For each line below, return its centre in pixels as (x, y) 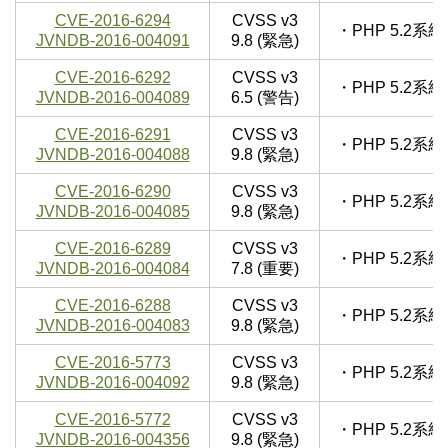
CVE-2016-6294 (112, 21)
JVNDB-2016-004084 (112, 269)
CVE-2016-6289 (112, 249)
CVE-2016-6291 (112, 135)
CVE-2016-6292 (112, 78)
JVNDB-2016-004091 (112, 41)
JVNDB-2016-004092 (112, 383)
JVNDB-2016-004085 (112, 212)
